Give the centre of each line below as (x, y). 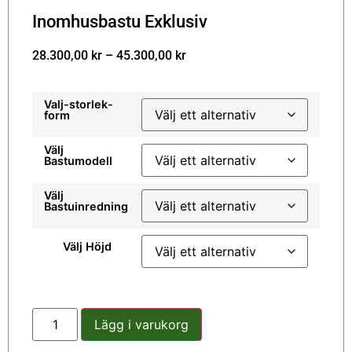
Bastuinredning (86, 207)
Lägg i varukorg (142, 325)
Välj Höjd (87, 247)
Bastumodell (78, 161)
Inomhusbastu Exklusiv (120, 21)
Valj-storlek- (79, 104)
